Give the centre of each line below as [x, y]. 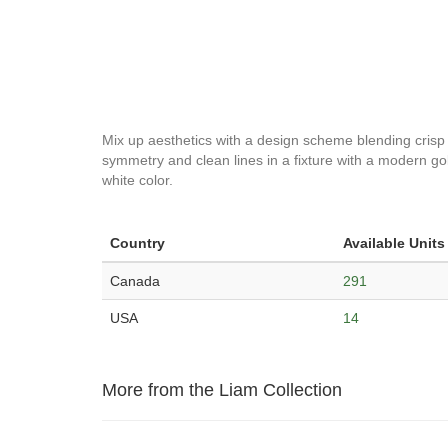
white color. [137, 180]
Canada [135, 281]
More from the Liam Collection [222, 390]
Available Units [394, 243]
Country [137, 243]
